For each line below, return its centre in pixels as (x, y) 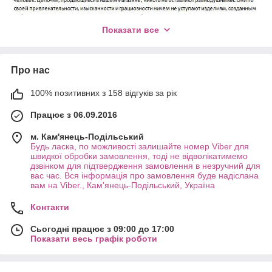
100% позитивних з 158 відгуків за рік (104, 93)
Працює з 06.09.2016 (74, 114)
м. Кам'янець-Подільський (87, 136)
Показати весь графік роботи (94, 238)
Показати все (131, 29)
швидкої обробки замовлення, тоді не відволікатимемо (139, 156)
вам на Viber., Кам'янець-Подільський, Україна (123, 185)
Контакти (50, 207)
